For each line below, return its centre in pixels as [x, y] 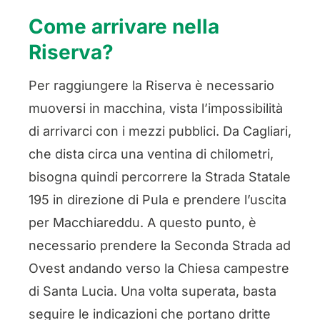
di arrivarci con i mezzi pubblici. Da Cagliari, [160, 131]
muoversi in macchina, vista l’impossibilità [155, 109]
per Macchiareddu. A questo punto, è [142, 223]
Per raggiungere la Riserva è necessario [151, 86]
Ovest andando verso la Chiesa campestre [159, 269]
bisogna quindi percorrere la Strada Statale [159, 177]
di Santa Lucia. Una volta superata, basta [152, 291]
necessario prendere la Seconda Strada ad [159, 246]
